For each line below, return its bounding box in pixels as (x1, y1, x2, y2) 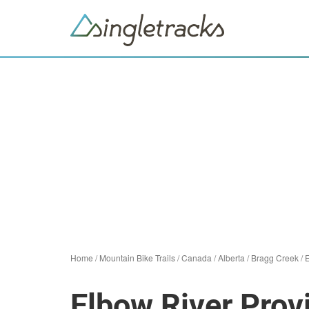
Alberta (218, 252, 245, 263)
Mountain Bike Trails (99, 252, 175, 263)
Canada (181, 252, 212, 263)
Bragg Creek (251, 252, 299, 263)
